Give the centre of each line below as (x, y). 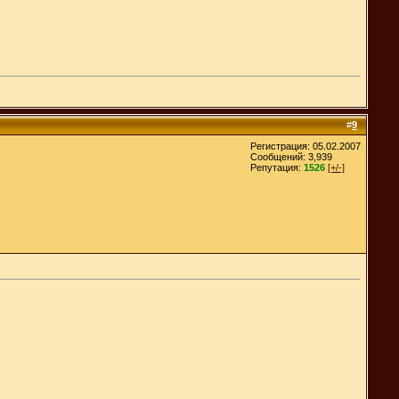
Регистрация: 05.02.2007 (305, 146)
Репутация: (277, 167)
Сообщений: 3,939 (291, 156)
